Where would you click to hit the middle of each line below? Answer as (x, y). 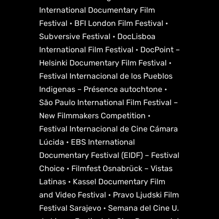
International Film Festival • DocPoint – (109, 50)
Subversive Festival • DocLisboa (97, 37)
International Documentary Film (97, 10)
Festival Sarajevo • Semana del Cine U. (109, 208)
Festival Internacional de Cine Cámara (109, 129)
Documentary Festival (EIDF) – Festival (109, 155)
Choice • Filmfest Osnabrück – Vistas (106, 169)
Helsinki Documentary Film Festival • (105, 63)
